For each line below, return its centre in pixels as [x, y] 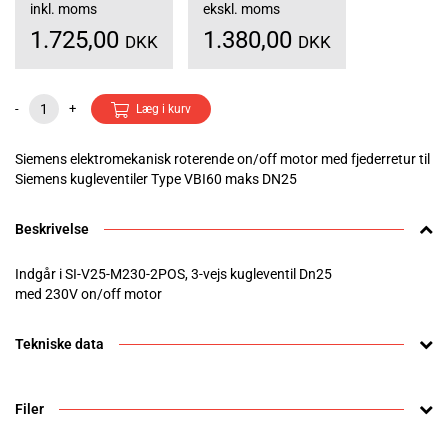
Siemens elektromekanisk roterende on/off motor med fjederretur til [222, 159]
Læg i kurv [163, 109]
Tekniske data [59, 344]
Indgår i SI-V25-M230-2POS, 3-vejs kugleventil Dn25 [173, 274]
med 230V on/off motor [88, 294]
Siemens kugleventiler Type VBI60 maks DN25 [156, 179]
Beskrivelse [52, 229]
